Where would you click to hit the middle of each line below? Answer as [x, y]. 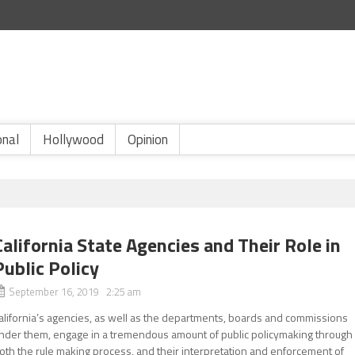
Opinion [148, 139]
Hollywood [73, 139]
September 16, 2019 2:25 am [75, 292]
